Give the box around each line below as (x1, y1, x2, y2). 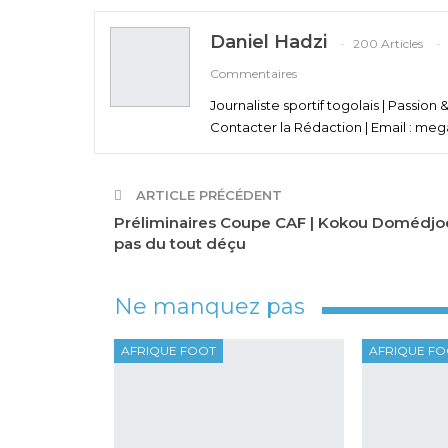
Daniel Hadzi (210, 31, 327, 54)
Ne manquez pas (114, 293, 305, 321)
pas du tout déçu (114, 234, 250, 254)
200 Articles (353, 35, 423, 51)
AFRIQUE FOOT (121, 343, 216, 359)
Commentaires (210, 65, 297, 81)
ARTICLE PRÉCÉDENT (132, 187, 282, 204)
